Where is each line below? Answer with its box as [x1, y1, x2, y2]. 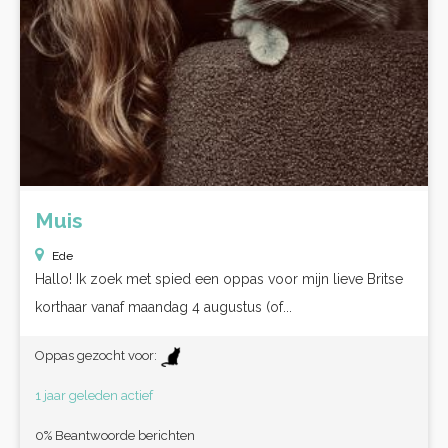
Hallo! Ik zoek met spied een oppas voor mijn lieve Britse [35, 271, 403, 287]
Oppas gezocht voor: [35, 348, 160, 363]
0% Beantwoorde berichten [35, 428, 195, 443]
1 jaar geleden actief [35, 388, 153, 403]
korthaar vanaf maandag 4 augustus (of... [35, 299, 292, 315]
